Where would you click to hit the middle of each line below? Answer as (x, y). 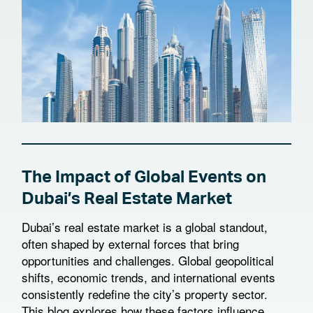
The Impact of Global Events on (144, 177)
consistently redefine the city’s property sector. (145, 294)
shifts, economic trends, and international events (148, 277)
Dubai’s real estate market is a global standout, (145, 227)
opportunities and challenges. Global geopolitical (148, 261)
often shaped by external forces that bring (130, 244)
